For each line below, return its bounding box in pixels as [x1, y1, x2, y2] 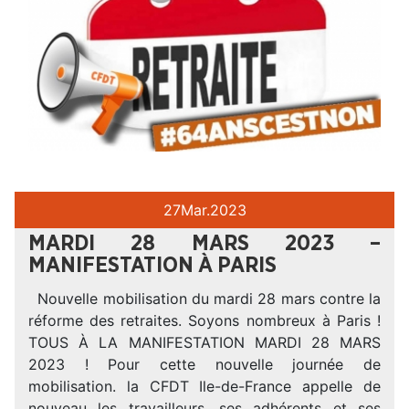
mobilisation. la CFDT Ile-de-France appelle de [28, 376, 381, 395]
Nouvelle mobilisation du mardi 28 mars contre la [28, 288, 381, 308]
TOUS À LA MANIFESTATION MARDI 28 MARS [28, 332, 381, 351]
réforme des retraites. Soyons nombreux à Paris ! [28, 310, 381, 330]
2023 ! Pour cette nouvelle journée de [28, 354, 381, 373]
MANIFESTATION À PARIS [28, 254, 277, 277]
